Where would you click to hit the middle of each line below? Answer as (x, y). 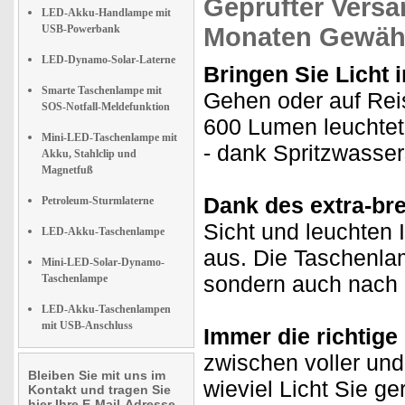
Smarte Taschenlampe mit (102, 90)
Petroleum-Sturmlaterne (98, 201)
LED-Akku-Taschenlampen (106, 309)
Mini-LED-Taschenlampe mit (109, 137)
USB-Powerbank (81, 29)
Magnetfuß (67, 170)
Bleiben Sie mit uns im (97, 375)
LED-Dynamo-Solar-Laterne (108, 60)
